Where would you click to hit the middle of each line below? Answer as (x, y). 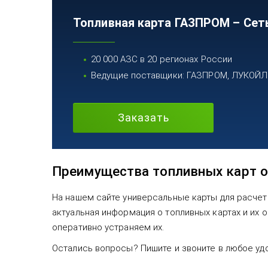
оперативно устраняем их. (108, 228)
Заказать (143, 118)
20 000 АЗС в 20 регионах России (162, 60)
